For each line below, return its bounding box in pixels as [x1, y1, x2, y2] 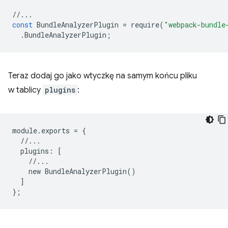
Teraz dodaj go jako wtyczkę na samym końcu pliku [8, 70, 197, 81]
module [12, 125, 37, 135]
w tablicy [8, 84, 43, 95]
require [131, 19, 159, 30]
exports [41, 125, 70, 135]
